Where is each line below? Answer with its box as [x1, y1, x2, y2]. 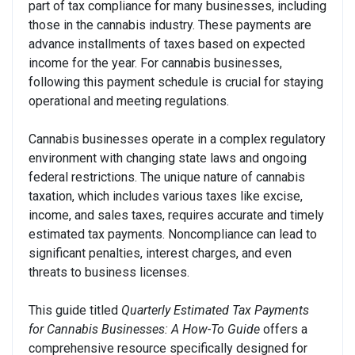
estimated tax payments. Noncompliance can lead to [29, 226, 317, 242]
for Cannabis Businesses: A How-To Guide [29, 321, 260, 337]
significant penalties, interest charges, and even [29, 245, 292, 261]
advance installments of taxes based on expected [29, 36, 305, 52]
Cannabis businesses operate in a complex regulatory [29, 131, 326, 147]
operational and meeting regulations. [29, 93, 229, 109]
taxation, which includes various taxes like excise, [29, 188, 303, 204]
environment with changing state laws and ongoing [29, 150, 307, 166]
